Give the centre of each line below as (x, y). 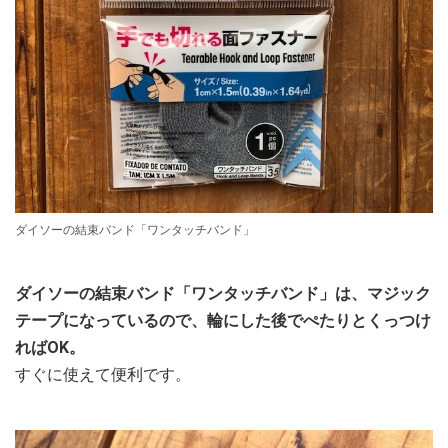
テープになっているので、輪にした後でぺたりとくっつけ (223, 320)
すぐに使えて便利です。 (103, 374)
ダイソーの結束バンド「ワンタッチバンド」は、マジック (223, 293)
